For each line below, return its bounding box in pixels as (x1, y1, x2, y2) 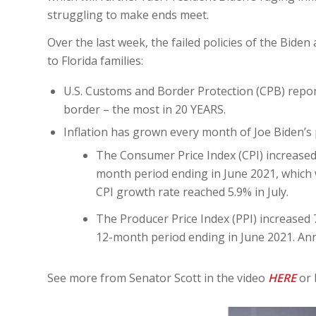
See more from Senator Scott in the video (47, 269, 268, 286)
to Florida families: (47, 53, 143, 69)
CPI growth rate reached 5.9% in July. (96, 183, 288, 200)
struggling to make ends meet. (47, 6, 209, 23)
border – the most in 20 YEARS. (63, 101, 226, 117)
